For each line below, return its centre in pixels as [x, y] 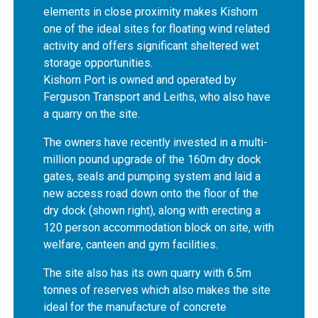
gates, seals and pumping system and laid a [152, 177]
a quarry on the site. [92, 114]
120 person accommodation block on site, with [159, 228]
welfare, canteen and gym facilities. [131, 245]
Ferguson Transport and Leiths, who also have [157, 97]
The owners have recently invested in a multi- [156, 143]
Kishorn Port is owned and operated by [140, 80]
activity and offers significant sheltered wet [152, 46]
